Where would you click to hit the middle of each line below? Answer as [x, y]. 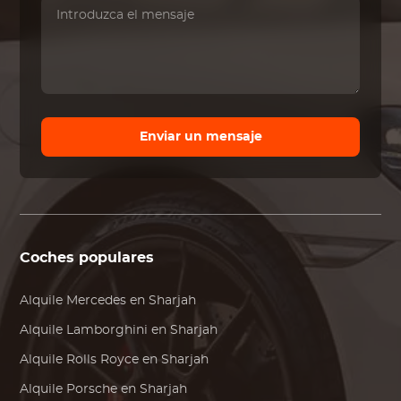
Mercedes [97, 301]
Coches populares [87, 258]
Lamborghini [107, 331]
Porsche [92, 390]
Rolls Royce [103, 360]
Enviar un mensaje [200, 137]
